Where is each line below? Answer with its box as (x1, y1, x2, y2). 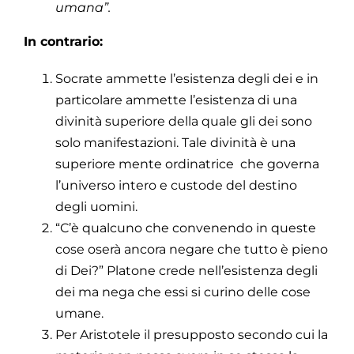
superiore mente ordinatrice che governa (55, 156, 319, 171)
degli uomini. (55, 198, 137, 214)
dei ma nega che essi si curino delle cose (55, 284, 311, 299)
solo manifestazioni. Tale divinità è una (55, 134, 296, 150)
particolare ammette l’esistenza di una (55, 92, 297, 107)
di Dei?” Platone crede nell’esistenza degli (55, 262, 318, 278)
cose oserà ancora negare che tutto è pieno (55, 241, 328, 257)
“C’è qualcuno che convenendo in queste (55, 220, 316, 235)
